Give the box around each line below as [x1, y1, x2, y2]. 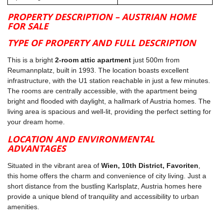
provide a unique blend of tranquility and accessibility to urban [7, 192, 199, 201]
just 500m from [131, 56, 180, 64]
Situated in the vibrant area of [7, 162, 101, 170]
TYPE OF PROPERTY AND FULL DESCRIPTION [7, 37, 196, 49]
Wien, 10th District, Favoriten [101, 162, 198, 170]
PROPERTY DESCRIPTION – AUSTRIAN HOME [7, 11, 196, 23]
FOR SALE [7, 20, 48, 32]
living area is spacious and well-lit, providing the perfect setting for [7, 108, 211, 116]
